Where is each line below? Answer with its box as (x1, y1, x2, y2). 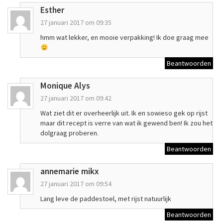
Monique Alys (40, 80, 90, 92)
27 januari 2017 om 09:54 (40, 179, 111, 189)
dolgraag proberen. (40, 128, 99, 138)
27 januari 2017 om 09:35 (40, 18, 111, 27)
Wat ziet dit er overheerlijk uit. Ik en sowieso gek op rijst (40, 109, 208, 118)
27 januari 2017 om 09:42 (40, 94, 111, 103)
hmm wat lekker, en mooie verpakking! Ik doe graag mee (40, 33, 209, 42)
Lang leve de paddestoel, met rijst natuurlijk (40, 194, 171, 204)
